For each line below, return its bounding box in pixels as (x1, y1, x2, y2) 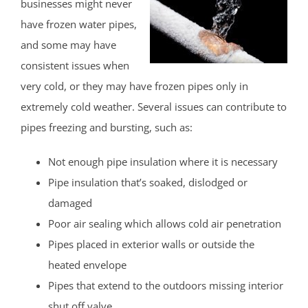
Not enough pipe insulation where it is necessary (48, 154, 278, 168)
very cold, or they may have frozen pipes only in (21, 78, 248, 93)
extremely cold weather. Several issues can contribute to (21, 99, 287, 113)
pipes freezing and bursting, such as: (21, 120, 192, 134)
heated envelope (48, 257, 126, 272)
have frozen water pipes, (21, 16, 137, 31)
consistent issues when (21, 58, 129, 72)
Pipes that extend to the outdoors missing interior (48, 278, 283, 292)
